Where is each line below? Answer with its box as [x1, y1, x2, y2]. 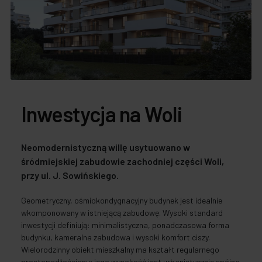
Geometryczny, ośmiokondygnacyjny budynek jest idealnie [21, 195, 222, 205]
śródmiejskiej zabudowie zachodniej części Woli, [21, 155, 224, 167]
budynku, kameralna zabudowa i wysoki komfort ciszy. [21, 232, 210, 242]
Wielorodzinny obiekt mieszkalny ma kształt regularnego [21, 244, 219, 254]
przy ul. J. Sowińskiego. [21, 169, 119, 181]
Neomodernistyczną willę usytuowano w [21, 141, 190, 153]
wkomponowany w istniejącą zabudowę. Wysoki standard [21, 207, 223, 218]
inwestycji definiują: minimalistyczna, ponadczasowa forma [21, 219, 229, 230]
